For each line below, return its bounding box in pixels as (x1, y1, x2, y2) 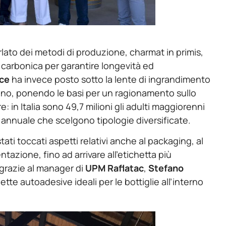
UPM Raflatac (85, 162, 144, 175)
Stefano (148, 162, 184, 175)
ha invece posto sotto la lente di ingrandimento (10, 73, 210, 85)
